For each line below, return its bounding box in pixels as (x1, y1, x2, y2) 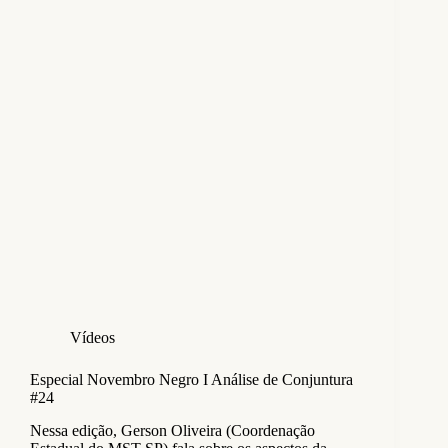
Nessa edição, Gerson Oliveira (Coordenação (30, 421, 315, 439)
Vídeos (70, 328, 115, 346)
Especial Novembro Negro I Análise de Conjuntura (30, 370, 353, 388)
